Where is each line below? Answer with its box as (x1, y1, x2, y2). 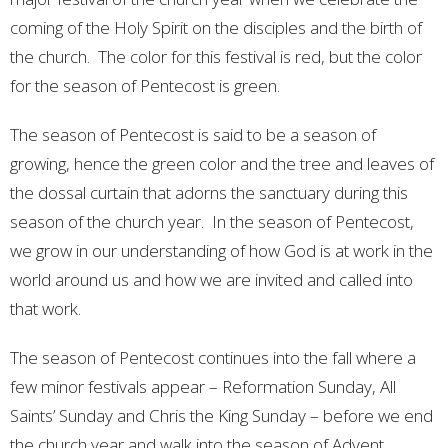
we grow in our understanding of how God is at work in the (10, 239, 433, 263)
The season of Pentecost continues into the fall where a (10, 346, 416, 370)
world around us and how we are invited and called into (10, 268, 413, 292)
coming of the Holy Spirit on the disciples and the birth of (10, 16, 422, 40)
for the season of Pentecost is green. (10, 74, 284, 98)
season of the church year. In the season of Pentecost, (10, 210, 414, 234)
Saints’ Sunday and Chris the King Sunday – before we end (10, 404, 433, 428)
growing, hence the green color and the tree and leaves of (10, 152, 434, 176)
